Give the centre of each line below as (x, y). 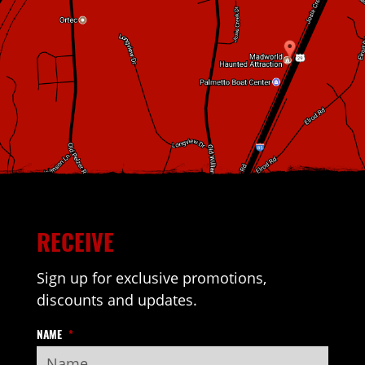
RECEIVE (75, 241)
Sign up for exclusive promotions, (151, 277)
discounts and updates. (117, 299)
